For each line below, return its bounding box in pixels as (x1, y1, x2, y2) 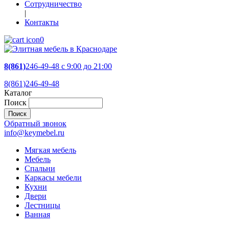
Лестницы (25, 200, 60, 210)
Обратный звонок (4, 119, 66, 128)
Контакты (25, 17, 59, 27)
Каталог (4, 88, 32, 97)
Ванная (25, 210, 50, 219)
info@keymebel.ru (4, 128, 64, 137)
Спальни (25, 164, 55, 173)
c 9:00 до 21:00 (59, 61, 112, 71)
